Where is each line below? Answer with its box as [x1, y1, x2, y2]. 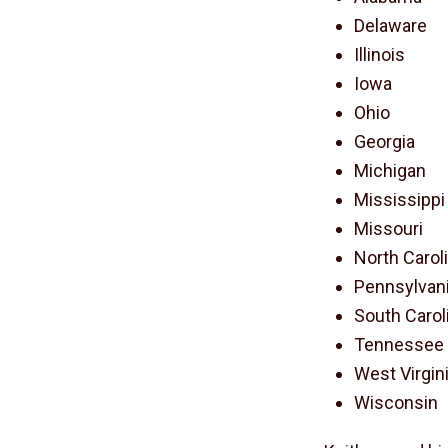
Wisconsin [354, 392, 439, 413]
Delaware [354, 15, 428, 36]
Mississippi [354, 189, 446, 210]
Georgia [354, 131, 416, 152]
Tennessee [354, 334, 445, 355]
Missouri [354, 218, 424, 239]
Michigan [354, 160, 427, 181]
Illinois [354, 44, 406, 65]
